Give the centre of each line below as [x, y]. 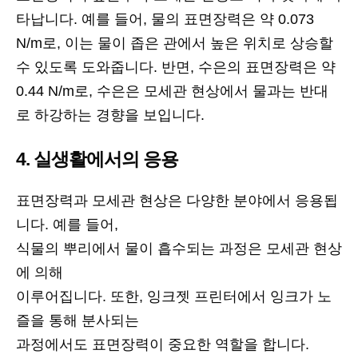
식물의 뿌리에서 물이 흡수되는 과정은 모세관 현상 [179, 249]
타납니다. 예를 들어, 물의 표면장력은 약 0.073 [165, 20]
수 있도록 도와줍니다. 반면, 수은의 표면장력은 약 [176, 68]
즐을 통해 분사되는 [78, 321]
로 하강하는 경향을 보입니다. [110, 115]
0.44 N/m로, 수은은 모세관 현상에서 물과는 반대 [172, 91]
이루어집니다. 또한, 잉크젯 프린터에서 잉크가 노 [174, 297]
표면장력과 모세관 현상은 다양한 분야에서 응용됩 [177, 201]
